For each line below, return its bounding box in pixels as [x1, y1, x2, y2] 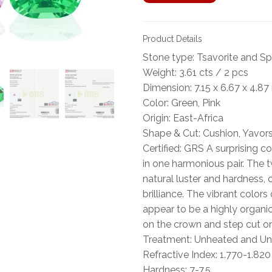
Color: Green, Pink [142, 97, 220, 109]
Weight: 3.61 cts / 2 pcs [142, 66, 248, 78]
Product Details [142, 33, 202, 44]
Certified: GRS [142, 142, 204, 154]
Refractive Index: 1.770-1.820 [142, 248, 271, 260]
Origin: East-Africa [142, 112, 223, 124]
